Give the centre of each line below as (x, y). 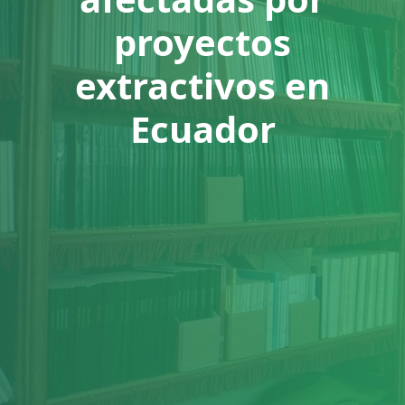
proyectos (202, 42)
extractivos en (202, 85)
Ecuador (202, 128)
